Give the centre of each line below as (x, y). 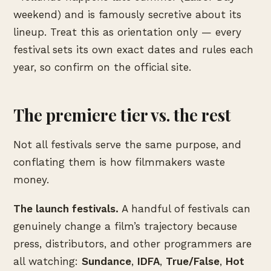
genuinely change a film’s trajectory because (125, 226)
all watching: (47, 261)
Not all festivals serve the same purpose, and (127, 144)
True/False (193, 261)
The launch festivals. (66, 208)
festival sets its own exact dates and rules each (133, 50)
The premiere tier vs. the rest (122, 115)
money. (31, 179)
